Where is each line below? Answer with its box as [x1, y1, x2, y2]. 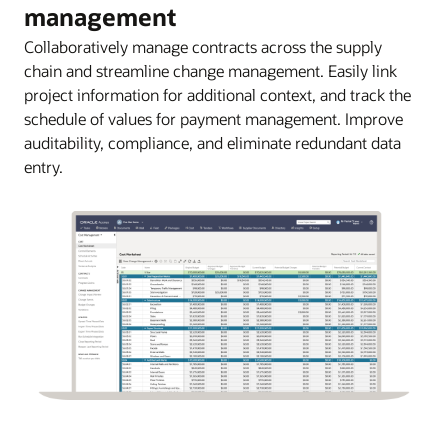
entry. [24, 156, 63, 178]
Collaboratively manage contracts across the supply [24, 36, 382, 58]
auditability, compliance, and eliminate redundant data [24, 132, 401, 154]
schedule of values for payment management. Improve [24, 108, 403, 130]
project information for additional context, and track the [24, 84, 411, 106]
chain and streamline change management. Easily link [24, 60, 397, 82]
